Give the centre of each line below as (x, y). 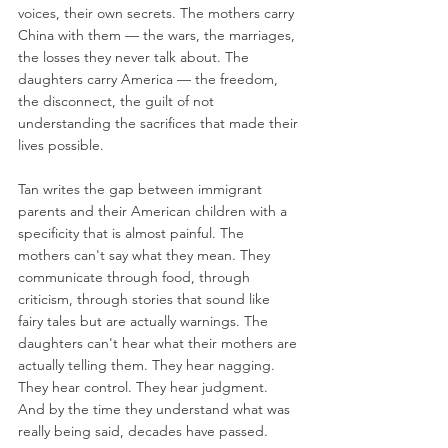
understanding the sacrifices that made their (160, 123)
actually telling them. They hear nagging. (148, 365)
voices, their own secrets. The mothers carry (158, 13)
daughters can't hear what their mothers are (159, 343)
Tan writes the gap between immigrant (142, 189)
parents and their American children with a (154, 211)
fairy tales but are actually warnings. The (145, 321)
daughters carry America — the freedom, (150, 79)
